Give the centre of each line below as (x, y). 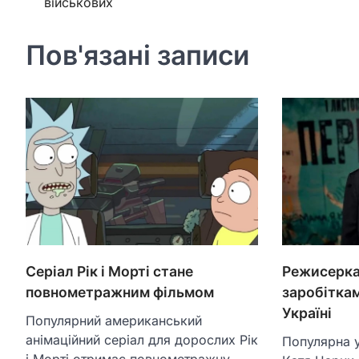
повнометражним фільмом (120, 292)
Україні (307, 313)
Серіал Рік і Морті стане (109, 271)
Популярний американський (114, 320)
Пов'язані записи (137, 54)
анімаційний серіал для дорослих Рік (142, 339)
